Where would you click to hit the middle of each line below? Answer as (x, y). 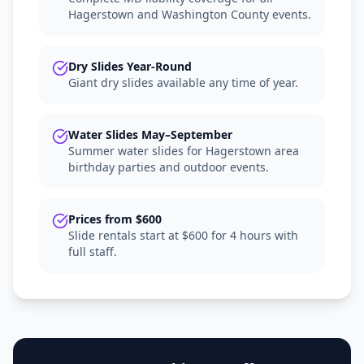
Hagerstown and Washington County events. (190, 14)
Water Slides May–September (150, 134)
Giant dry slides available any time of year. (183, 82)
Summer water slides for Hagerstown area (184, 151)
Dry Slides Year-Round (130, 66)
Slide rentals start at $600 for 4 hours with (183, 235)
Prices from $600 (115, 219)
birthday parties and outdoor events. (169, 167)
